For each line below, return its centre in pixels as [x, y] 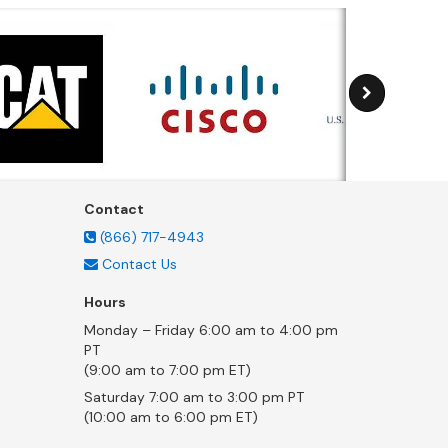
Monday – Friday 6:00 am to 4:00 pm [210, 329]
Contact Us [139, 263]
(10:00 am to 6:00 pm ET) [170, 416]
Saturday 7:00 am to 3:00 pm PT [193, 396]
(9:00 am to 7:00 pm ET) [167, 369]
